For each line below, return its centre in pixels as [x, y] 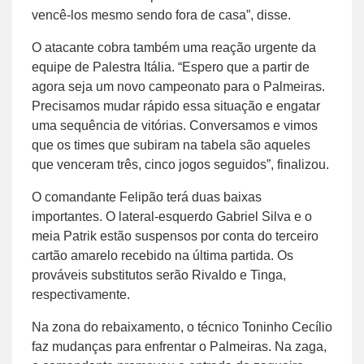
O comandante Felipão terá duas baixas [147, 197]
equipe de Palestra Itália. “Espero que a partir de [171, 67]
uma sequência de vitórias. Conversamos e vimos [175, 125]
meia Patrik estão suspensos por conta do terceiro [175, 236]
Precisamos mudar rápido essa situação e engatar [176, 106]
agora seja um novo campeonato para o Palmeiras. [178, 86]
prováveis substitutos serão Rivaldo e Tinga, [159, 275]
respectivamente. [81, 294]
